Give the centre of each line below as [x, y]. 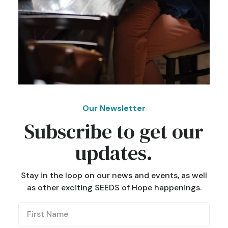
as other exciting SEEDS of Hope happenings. [114, 187]
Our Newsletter [114, 108]
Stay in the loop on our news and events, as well [114, 175]
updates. [114, 152]
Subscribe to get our [114, 131]
